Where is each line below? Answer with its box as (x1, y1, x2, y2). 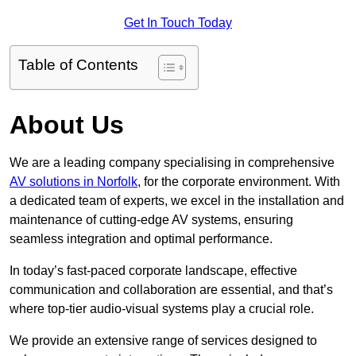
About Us (10, 110, 124, 140)
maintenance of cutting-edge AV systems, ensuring (10, 213, 293, 227)
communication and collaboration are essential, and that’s (10, 283, 333, 297)
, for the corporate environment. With (137, 175, 340, 189)
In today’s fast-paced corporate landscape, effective (10, 264, 297, 278)
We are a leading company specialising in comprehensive (10, 156, 335, 170)
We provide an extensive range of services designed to (10, 334, 317, 348)
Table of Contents (18, 56, 138, 74)
